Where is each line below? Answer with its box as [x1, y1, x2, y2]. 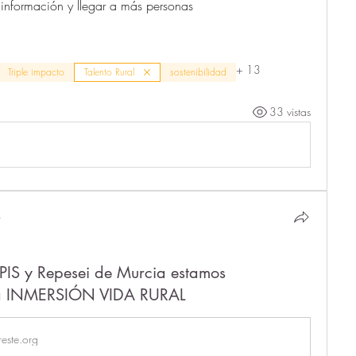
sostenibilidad [170, 64, 226, 79]
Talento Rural [84, 64, 134, 79]
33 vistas [269, 104, 311, 120]
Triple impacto [8, 64, 64, 79]
